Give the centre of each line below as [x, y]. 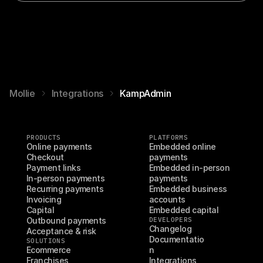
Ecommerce [49, 250]
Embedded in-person [190, 168]
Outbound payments [66, 220]
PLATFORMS [168, 137]
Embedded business [188, 189]
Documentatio [177, 239]
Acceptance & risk [61, 231]
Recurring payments [65, 189]
